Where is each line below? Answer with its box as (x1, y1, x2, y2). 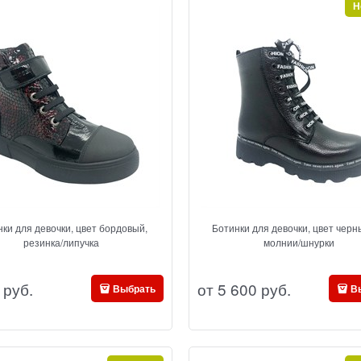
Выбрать (112, 280, 156, 296)
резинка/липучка (23, 235, 100, 250)
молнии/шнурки (263, 235, 335, 250)
